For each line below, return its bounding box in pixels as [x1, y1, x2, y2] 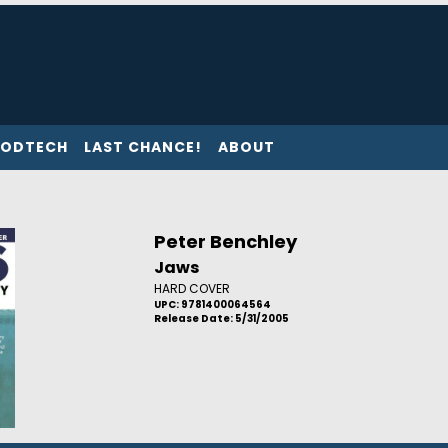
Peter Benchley [153, 229, 297, 254]
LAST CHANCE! [84, 137, 202, 157]
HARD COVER [153, 280, 230, 297]
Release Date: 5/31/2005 [153, 312, 289, 325]
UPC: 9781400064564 [153, 298, 271, 311]
